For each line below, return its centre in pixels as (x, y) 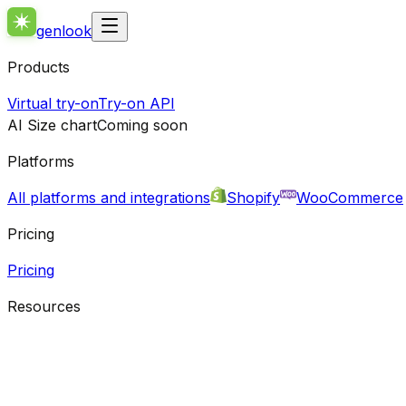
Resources (44, 306)
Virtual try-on (53, 103)
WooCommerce (350, 198)
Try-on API (136, 103)
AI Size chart (52, 125)
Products (39, 67)
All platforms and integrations (109, 198)
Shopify (253, 198)
